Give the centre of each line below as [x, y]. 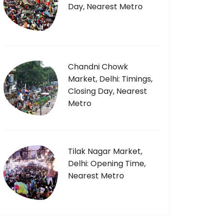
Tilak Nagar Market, [105, 151]
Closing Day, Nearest [108, 91]
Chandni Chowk [98, 67]
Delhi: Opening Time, [107, 164]
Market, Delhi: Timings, [110, 79]
